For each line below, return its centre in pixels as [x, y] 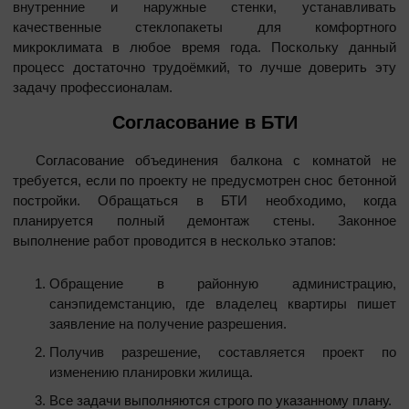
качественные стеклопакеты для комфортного [204, 26]
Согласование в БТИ [204, 122]
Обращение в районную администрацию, [223, 283]
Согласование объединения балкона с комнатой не [204, 160]
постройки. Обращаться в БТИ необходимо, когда [204, 200]
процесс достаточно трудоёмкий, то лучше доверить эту [204, 67]
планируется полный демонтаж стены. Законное [204, 220]
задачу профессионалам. [93, 87]
